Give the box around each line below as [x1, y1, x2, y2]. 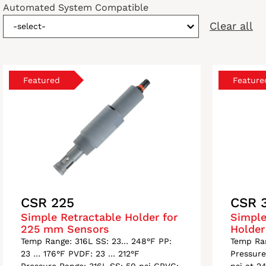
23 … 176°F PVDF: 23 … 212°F [20, 249, 140, 258]
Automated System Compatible [2, 2, 148, 13]
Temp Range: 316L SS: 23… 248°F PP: [20, 236, 172, 246]
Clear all [209, 20, 253, 32]
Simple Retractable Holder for [20, 211, 178, 223]
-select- [12, 21, 46, 31]
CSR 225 [20, 195, 74, 210]
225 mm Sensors [20, 223, 109, 235]
